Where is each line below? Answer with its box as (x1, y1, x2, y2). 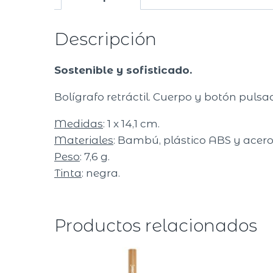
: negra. (82, 167, 120, 180)
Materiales (54, 134, 113, 147)
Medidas (54, 118, 103, 130)
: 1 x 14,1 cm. (103, 118, 160, 130)
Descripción (54, 29, 157, 50)
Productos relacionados (54, 215, 257, 236)
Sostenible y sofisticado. (54, 64, 192, 77)
